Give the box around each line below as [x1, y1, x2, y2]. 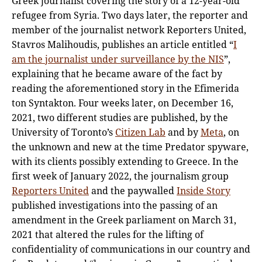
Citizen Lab [115, 125, 166, 139]
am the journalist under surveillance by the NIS [12, 52, 224, 65]
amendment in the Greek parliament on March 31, [12, 213, 236, 226]
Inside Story [177, 184, 230, 197]
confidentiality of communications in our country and [12, 242, 250, 256]
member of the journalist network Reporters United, [12, 23, 246, 36]
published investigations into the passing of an [12, 198, 218, 212]
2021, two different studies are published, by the [12, 111, 228, 124]
